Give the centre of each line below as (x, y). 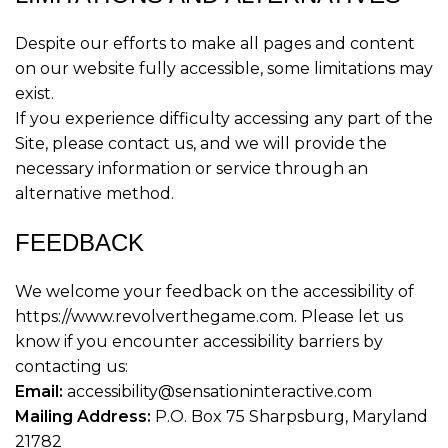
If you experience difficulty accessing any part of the (224, 118)
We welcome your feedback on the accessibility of (214, 291)
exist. (34, 93)
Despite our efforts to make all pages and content (215, 43)
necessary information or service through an (191, 168)
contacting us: (71, 366)
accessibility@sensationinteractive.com (217, 391)
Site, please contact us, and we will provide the (201, 143)
